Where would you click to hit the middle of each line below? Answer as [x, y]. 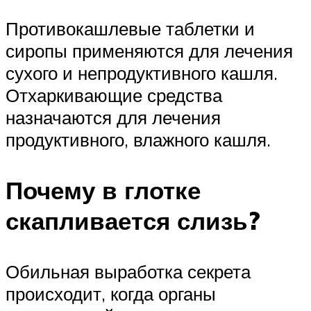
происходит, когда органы [111, 293]
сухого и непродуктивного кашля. [142, 73]
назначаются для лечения [113, 117]
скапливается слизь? [133, 220]
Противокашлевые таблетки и [130, 28]
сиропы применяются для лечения [149, 50]
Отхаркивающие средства [114, 95]
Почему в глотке [103, 190]
